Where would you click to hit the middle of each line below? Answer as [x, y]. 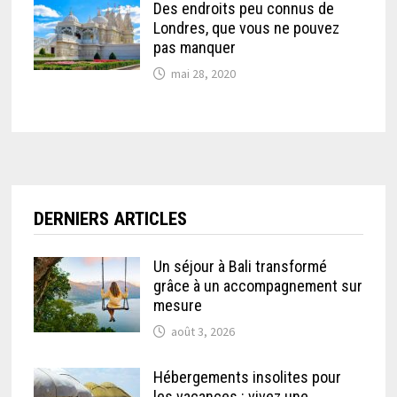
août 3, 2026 [203, 332]
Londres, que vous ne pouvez [247, 28]
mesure [178, 306]
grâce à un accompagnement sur [258, 286]
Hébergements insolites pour [248, 378]
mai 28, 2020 [204, 74]
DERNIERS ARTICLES [111, 219]
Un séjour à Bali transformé [241, 267]
